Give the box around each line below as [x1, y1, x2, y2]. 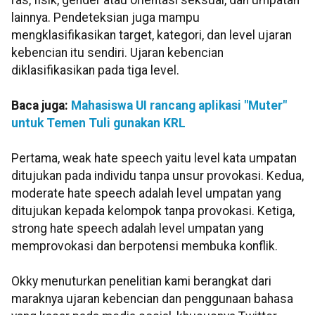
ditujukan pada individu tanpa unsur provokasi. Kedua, [11, 169, 304, 184]
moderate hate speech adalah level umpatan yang [11, 186, 281, 201]
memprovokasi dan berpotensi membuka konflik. [11, 239, 278, 254]
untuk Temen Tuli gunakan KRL [11, 116, 186, 131]
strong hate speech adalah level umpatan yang [11, 221, 264, 236]
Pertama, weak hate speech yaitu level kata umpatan [11, 151, 297, 166]
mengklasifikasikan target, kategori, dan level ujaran [11, 28, 292, 43]
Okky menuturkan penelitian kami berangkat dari [11, 274, 271, 289]
